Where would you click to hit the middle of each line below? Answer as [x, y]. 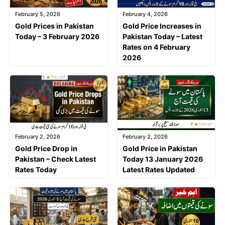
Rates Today [36, 170]
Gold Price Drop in [46, 149]
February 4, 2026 [145, 14]
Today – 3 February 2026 [57, 37]
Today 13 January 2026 [163, 159]
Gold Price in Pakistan [160, 149]
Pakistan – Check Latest [55, 159]
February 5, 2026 [38, 14]
